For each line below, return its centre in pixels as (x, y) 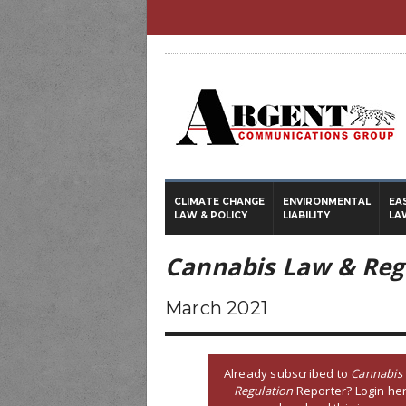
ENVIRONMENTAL (327, 202)
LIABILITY (306, 215)
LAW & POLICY (211, 215)
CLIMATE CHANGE (219, 202)
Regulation (263, 390)
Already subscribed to (287, 373)
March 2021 (216, 308)
